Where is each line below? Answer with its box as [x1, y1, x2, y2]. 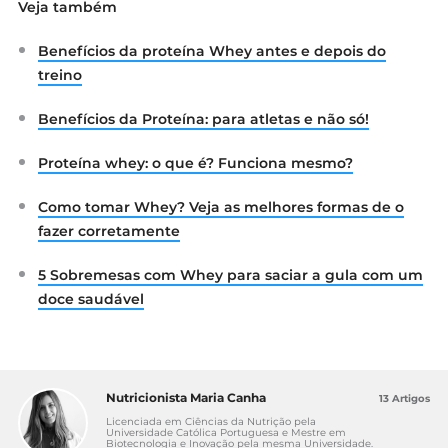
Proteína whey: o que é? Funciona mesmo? [38, 153, 353, 172]
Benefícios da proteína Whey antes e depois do [38, 41, 386, 60]
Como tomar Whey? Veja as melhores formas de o [38, 197, 404, 216]
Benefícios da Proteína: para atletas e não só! [38, 109, 369, 128]
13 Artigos [379, 391, 430, 405]
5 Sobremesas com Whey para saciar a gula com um [38, 265, 423, 284]
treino [38, 65, 82, 84]
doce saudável [38, 289, 144, 308]
